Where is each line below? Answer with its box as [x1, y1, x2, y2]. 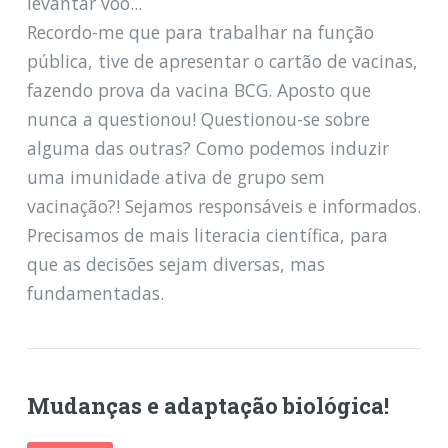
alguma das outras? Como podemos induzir [26, 135, 389, 160]
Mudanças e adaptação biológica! [26, 390, 389, 420]
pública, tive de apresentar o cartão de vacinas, [26, 48, 418, 73]
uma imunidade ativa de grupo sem [26, 164, 325, 189]
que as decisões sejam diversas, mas [26, 251, 325, 276]
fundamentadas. [26, 280, 164, 305]
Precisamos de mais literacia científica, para [26, 222, 388, 247]
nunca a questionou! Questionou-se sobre [26, 106, 370, 131]
